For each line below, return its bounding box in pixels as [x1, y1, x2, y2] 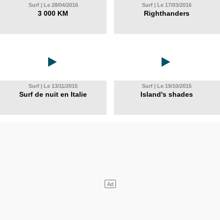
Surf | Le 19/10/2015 [142, 83, 192, 89]
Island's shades [140, 90, 193, 98]
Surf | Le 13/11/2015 [28, 83, 78, 89]
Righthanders [144, 9, 190, 17]
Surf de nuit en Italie [19, 90, 87, 98]
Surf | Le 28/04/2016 [28, 2, 78, 8]
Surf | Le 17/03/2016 [142, 2, 192, 8]
